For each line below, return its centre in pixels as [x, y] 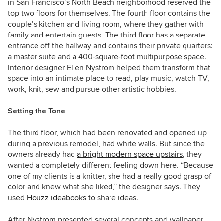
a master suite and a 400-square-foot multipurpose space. [107, 57]
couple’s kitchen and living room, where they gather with [106, 24]
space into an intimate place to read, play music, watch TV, [109, 79]
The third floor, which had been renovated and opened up [107, 133]
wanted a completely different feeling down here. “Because [110, 166]
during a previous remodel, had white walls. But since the [106, 144]
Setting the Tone [37, 111]
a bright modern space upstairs [130, 155]
